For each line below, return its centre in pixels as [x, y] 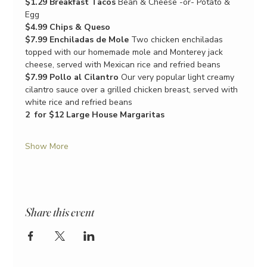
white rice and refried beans [79, 102]
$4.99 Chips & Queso [68, 27]
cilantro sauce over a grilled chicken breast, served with [133, 89]
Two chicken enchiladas [177, 39]
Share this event [60, 212]
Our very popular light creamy [178, 77]
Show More [47, 146]
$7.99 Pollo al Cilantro [72, 77]
